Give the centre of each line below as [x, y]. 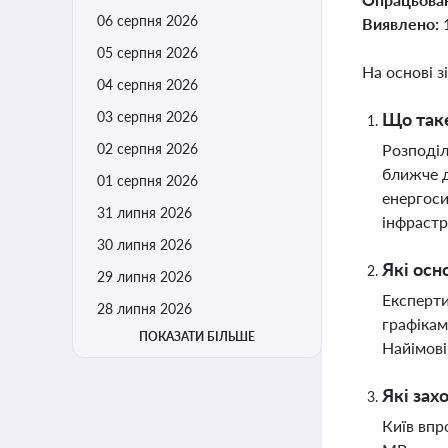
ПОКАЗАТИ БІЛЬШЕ [197, 336]
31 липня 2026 [144, 212]
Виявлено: [402, 23]
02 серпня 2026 [147, 148]
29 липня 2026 [144, 276]
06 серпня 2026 [147, 20]
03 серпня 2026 [147, 116]
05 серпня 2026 [147, 52]
